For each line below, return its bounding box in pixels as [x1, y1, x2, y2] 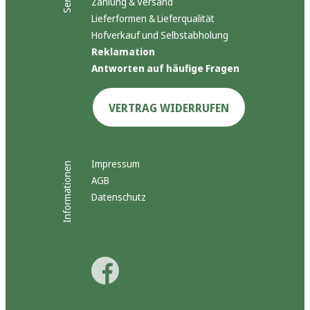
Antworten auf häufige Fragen [91, 62, 239, 75]
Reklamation [91, 45, 155, 59]
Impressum [91, 157, 140, 171]
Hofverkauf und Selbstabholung [91, 28, 228, 42]
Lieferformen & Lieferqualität [91, 12, 215, 26]
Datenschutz [91, 190, 146, 204]
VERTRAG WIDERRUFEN [109, 100, 229, 116]
